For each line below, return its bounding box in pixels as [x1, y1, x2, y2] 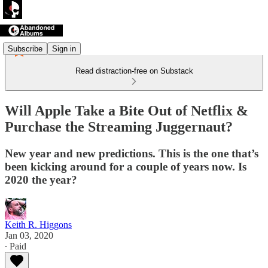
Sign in [52, 44, 76, 53]
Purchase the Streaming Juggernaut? [5, 118, 233, 135]
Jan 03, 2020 [5, 230, 53, 240]
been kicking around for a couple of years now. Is [5, 160, 246, 173]
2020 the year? [5, 173, 77, 186]
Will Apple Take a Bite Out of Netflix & [5, 102, 248, 118]
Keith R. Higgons [5, 219, 72, 230]
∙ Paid [5, 240, 26, 251]
